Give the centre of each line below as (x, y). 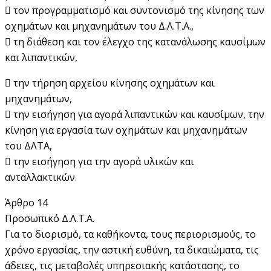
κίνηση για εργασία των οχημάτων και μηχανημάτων (126, 130)
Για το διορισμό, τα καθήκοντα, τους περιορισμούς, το (130, 234)
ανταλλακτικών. (41, 177)
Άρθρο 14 (26, 202)
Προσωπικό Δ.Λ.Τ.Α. (50, 218)
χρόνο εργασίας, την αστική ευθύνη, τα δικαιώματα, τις (132, 250)
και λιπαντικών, (41, 57)
